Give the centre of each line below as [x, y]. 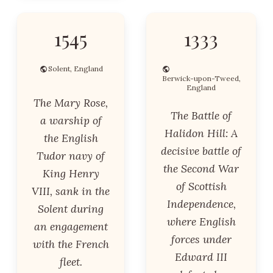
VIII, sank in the [71, 191]
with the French [71, 244]
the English [71, 138]
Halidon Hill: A [201, 133]
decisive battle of [201, 151]
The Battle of [201, 115]
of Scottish [201, 186]
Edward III [201, 257]
